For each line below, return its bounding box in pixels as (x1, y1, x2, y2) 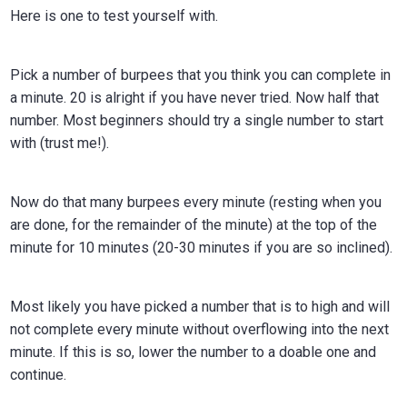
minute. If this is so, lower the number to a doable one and (10, 342, 377, 361)
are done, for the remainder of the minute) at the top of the (10, 215, 378, 233)
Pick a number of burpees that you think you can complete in (10, 65, 392, 84)
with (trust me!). (10, 134, 110, 152)
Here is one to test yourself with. (10, 6, 219, 25)
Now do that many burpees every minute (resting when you (10, 193, 382, 211)
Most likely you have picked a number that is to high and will (10, 297, 391, 315)
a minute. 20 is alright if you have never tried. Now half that (10, 88, 380, 106)
